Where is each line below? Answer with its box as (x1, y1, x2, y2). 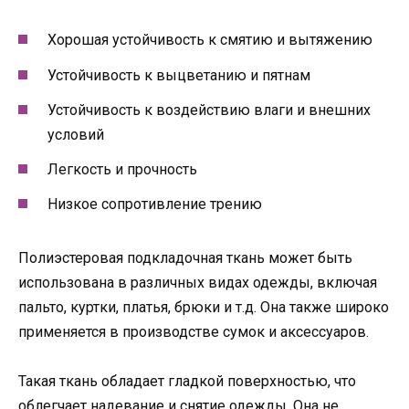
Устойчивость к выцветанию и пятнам (47, 66, 310, 84)
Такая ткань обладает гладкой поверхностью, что (18, 372, 356, 391)
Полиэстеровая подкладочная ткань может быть (18, 249, 352, 267)
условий (47, 125, 104, 143)
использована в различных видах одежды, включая (18, 274, 377, 292)
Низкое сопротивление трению (47, 195, 262, 214)
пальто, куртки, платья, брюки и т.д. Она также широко (18, 299, 389, 317)
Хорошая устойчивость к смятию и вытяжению (47, 31, 372, 49)
